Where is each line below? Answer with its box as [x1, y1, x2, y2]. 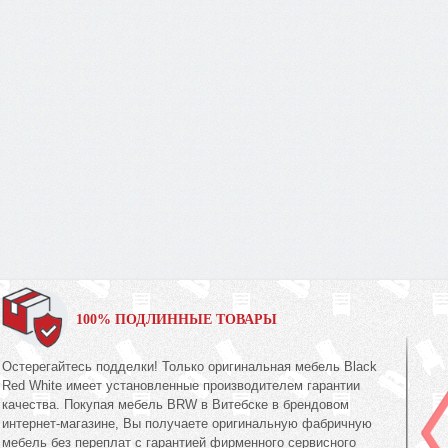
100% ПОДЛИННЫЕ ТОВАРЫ [76, 312, 278, 327]
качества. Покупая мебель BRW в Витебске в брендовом [2, 397, 350, 412]
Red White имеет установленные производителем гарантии [2, 378, 361, 393]
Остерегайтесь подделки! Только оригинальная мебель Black [2, 359, 378, 374]
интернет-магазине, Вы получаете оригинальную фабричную [2, 416, 373, 431]
